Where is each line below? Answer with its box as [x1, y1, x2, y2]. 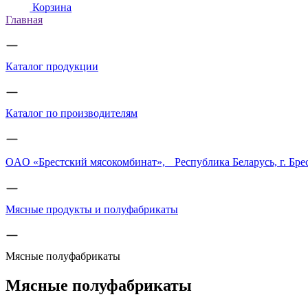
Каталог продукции [5, 60, 98, 73]
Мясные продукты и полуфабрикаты [5, 203, 178, 216]
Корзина [30, 1, 72, 14]
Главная [5, 14, 43, 26]
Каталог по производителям [5, 107, 137, 120]
